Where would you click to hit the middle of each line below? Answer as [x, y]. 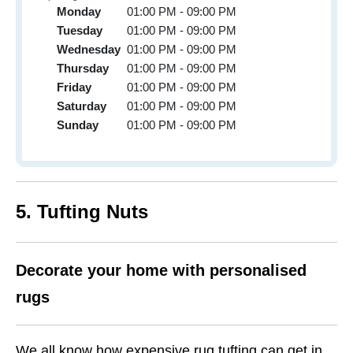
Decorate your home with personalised [161, 270]
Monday [79, 11]
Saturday [82, 106]
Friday [74, 87]
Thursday [83, 68]
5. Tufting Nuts [82, 211]
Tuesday [80, 30]
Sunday [78, 124]
